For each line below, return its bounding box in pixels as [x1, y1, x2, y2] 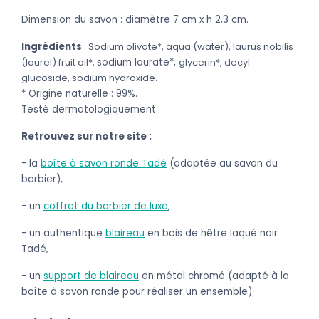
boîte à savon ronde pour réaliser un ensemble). [21, 285, 254, 299]
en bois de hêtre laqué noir [145, 226, 278, 241]
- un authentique [21, 226, 105, 241]
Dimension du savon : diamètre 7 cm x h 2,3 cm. [21, 13, 249, 27]
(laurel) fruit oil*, [21, 56, 97, 70]
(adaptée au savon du [167, 157, 278, 171]
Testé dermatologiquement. [21, 103, 158, 117]
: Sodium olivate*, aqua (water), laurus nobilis [82, 40, 293, 54]
